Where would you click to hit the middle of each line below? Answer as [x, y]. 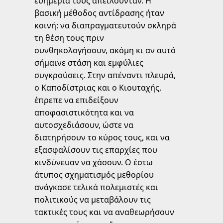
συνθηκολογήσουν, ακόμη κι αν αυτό [105, 51]
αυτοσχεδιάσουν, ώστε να [84, 125]
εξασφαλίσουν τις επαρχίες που [96, 150]
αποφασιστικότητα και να [84, 113]
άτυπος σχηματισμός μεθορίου [94, 175]
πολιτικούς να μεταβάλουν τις [92, 200]
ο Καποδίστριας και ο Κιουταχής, [98, 88]
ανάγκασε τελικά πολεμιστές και [96, 187]
